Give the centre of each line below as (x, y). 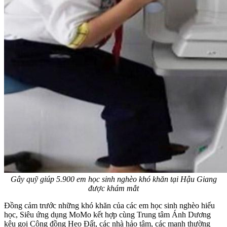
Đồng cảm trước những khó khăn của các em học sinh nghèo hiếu (109, 206)
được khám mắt (113, 188)
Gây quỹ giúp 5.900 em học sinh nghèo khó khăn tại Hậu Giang (113, 179)
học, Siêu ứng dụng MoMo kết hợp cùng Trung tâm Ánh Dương (107, 215)
